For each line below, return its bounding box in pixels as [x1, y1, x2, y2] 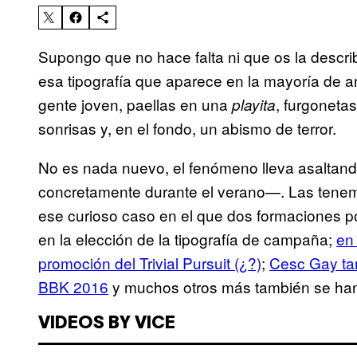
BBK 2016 [38, 276, 108, 298]
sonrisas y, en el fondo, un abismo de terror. [38, 117, 336, 139]
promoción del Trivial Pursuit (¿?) [38, 252, 261, 274]
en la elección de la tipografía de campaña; [38, 228, 336, 250]
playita [232, 94, 276, 116]
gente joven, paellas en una [38, 93, 232, 116]
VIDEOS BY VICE [38, 316, 175, 332]
